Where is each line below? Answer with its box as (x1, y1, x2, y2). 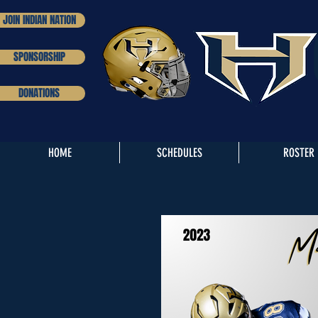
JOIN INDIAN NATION (2, 12, 76, 28)
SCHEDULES (156, 146, 202, 160)
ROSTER (283, 146, 314, 160)
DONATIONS (18, 85, 60, 101)
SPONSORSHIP (13, 49, 65, 65)
